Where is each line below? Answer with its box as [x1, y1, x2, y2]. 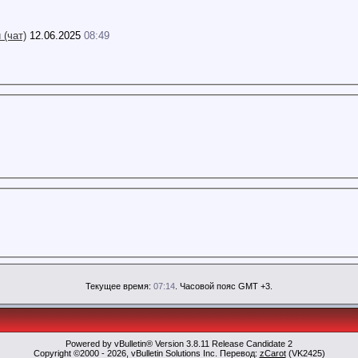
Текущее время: [86, 280, 153, 291]
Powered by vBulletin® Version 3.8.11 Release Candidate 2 [66, 338, 292, 348]
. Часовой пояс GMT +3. [175, 280, 272, 291]
